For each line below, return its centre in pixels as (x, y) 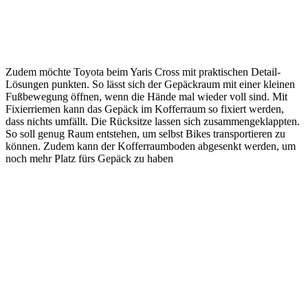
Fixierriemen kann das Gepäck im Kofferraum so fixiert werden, (145, 109)
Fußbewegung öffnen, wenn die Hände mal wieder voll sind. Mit (146, 97)
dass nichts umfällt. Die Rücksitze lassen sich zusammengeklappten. (153, 122)
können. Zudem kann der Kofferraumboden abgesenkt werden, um (151, 146)
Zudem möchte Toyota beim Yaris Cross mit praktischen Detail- (143, 72)
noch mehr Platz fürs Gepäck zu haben (89, 159)
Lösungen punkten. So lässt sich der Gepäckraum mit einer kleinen (150, 85)
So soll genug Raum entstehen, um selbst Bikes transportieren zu (145, 134)
